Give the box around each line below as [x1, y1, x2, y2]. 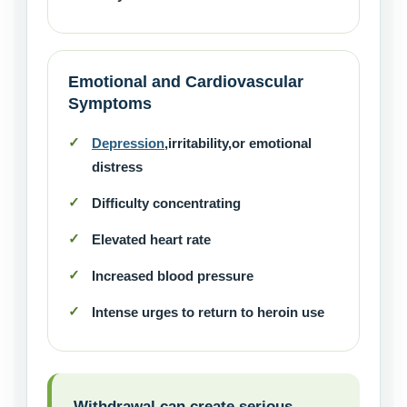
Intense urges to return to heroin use [92, 304, 324, 321]
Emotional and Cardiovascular [68, 72, 303, 92]
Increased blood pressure [92, 268, 253, 284]
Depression [92, 135, 164, 152]
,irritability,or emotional [164, 135, 312, 152]
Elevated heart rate [92, 232, 211, 248]
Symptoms [68, 94, 152, 114]
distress [92, 159, 143, 175]
